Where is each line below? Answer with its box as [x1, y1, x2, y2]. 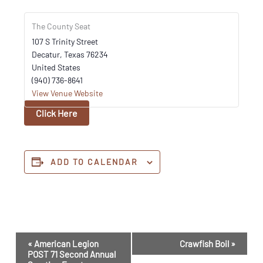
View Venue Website [32, 88, 103, 99]
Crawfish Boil [179, 238, 231, 249]
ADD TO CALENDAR [50, 157, 139, 167]
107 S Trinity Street [32, 36, 99, 47]
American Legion [32, 238, 99, 249]
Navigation [15, 244, 52, 254]
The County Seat [32, 21, 91, 32]
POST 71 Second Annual [28, 248, 116, 259]
